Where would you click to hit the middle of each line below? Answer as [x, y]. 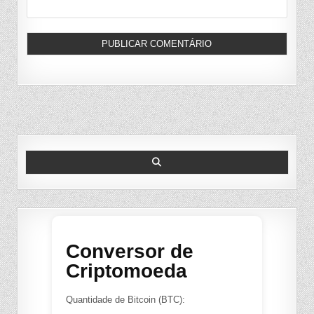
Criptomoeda [126, 271]
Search [39, 149]
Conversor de [129, 251]
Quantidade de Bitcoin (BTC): [125, 299]
